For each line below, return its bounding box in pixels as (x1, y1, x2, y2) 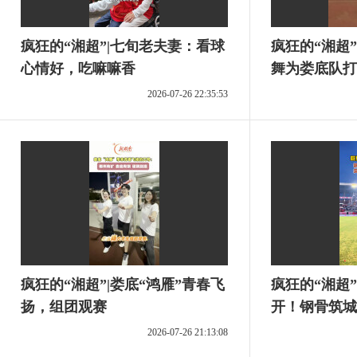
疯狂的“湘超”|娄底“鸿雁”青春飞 (21, 277, 225, 292)
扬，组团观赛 (21, 299, 107, 315)
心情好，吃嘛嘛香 (21, 61, 135, 76)
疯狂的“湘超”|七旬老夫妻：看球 (21, 38, 225, 54)
